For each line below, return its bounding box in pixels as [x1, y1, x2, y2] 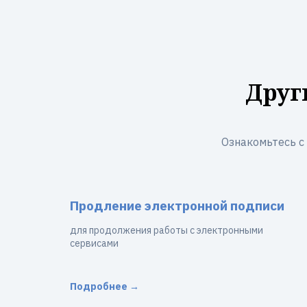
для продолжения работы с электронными [70, 224, 263, 236]
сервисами [70, 237, 119, 249]
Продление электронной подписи [70, 197, 284, 214]
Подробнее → [70, 280, 139, 293]
